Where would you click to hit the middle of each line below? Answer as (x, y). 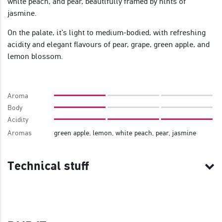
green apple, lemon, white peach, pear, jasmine (125, 133)
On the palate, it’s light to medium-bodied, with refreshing (107, 32)
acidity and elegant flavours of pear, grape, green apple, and (109, 44)
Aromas (20, 133)
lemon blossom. (35, 56)
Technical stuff (48, 166)
